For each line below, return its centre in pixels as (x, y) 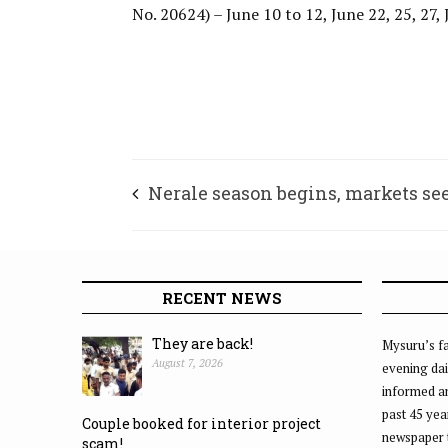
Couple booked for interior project (201, 423)
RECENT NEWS (222, 298)
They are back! (202, 343)
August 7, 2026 (187, 363)
